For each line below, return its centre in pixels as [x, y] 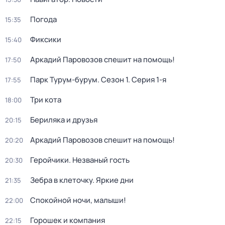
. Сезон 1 [113, 80]
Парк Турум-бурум [64, 80]
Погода [43, 19]
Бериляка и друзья [64, 120]
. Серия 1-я [147, 80]
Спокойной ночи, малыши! [78, 200]
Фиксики [46, 39]
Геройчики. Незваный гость [80, 160]
